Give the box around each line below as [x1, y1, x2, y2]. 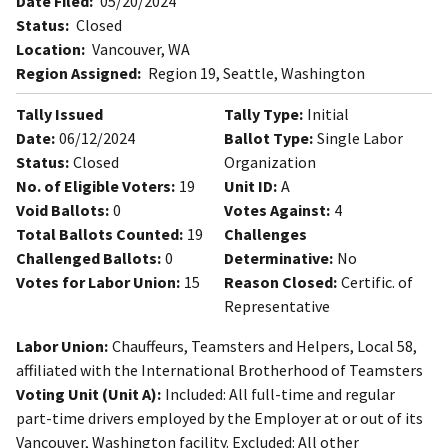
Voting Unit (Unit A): [16, 384, 161, 405]
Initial [307, 104, 349, 125]
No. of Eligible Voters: [16, 176, 175, 197]
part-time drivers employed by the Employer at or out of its [16, 408, 423, 429]
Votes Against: [224, 200, 330, 221]
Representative [224, 296, 330, 317]
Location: [16, 39, 85, 60]
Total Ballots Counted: [16, 224, 183, 245]
